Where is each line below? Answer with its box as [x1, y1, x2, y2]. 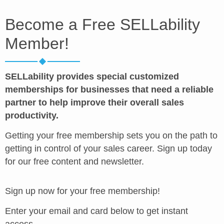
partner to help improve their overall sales [5, 97, 184, 107]
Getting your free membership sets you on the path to [5, 130, 217, 140]
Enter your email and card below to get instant [5, 205, 188, 216]
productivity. [5, 110, 58, 120]
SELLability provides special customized [5, 71, 179, 81]
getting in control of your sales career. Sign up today [5, 143, 212, 153]
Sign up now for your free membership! [5, 186, 160, 196]
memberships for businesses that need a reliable [5, 84, 213, 94]
